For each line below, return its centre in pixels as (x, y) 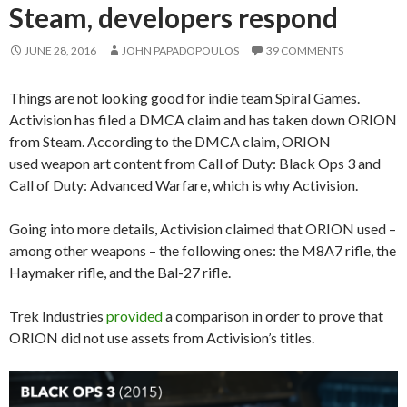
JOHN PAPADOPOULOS (180, 50)
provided (134, 315)
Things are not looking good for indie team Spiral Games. (184, 97)
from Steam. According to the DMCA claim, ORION (170, 141)
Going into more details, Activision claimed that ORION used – (203, 228)
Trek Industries (58, 315)
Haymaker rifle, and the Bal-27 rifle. (120, 272)
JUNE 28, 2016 (60, 50)
